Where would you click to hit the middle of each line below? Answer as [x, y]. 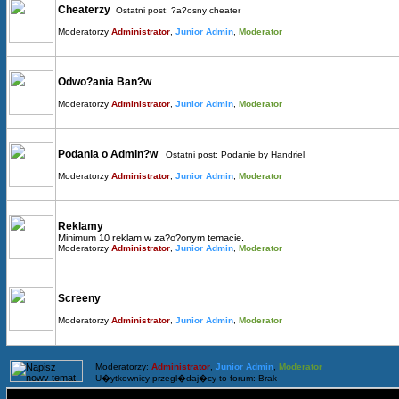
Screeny [79, 298]
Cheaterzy [84, 10]
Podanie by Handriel [263, 155]
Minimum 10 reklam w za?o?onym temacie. [151, 238]
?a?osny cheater [206, 10]
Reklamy [81, 226]
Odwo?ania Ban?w [106, 82]
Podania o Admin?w [109, 154]
